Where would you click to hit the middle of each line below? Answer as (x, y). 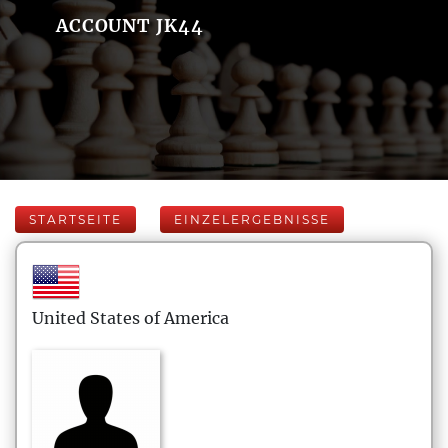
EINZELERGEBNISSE (252, 219)
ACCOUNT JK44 (129, 25)
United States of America (130, 318)
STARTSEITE (75, 219)
